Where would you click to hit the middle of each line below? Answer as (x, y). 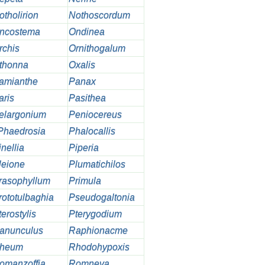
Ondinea (86, 32)
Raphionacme (98, 231)
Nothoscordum (99, 15)
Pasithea (87, 98)
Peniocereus (95, 115)
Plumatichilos (97, 164)
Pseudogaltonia (101, 198)
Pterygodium (95, 214)
